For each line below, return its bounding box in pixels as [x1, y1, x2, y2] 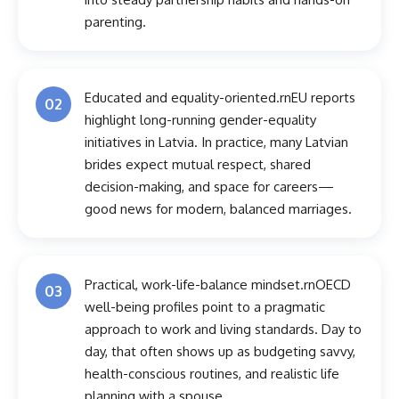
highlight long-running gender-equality [85, 111, 316, 129]
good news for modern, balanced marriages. [85, 200, 352, 218]
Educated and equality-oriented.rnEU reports [85, 89, 355, 107]
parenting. [85, 13, 146, 31]
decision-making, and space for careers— [85, 178, 334, 196]
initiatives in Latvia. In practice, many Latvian [85, 134, 348, 151]
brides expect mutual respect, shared [85, 156, 311, 174]
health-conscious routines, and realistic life [85, 365, 339, 383]
